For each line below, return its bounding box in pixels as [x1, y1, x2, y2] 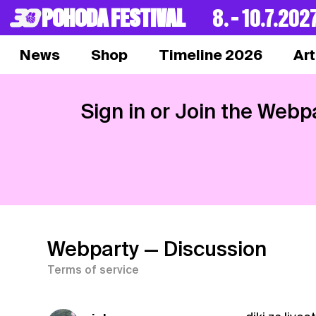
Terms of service [47, 264, 140, 277]
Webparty [47, 237, 140, 262]
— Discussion [144, 237, 267, 262]
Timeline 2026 [158, 46, 262, 63]
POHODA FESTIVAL [42, 2, 186, 36]
